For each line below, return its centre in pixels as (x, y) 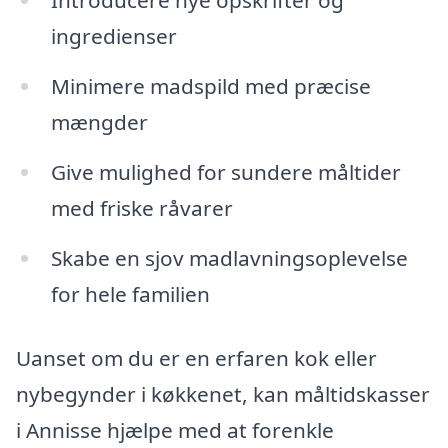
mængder (99, 122)
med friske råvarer (141, 207)
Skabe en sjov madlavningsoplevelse (229, 257)
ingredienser (113, 36)
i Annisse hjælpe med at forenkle (175, 429)
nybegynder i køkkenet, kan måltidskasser (223, 393)
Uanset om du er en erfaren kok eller (196, 357)
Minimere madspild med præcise (210, 86)
